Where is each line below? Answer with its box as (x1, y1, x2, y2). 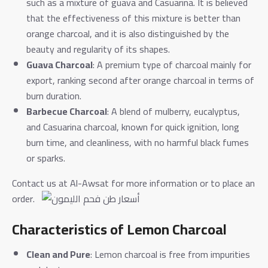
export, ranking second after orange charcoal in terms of (26, 71, 254, 89)
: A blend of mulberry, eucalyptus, (107, 102, 240, 120)
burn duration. (26, 86, 81, 105)
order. (12, 189, 35, 208)
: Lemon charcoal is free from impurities (90, 245, 250, 263)
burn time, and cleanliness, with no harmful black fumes (26, 133, 249, 151)
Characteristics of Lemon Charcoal (12, 215, 227, 243)
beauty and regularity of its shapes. (26, 39, 170, 58)
